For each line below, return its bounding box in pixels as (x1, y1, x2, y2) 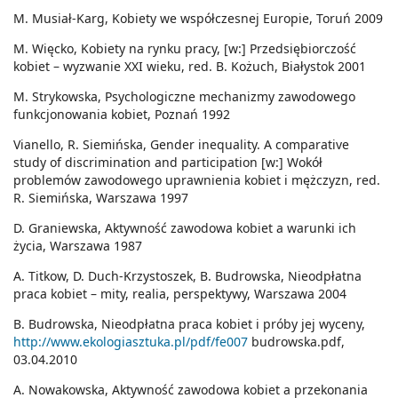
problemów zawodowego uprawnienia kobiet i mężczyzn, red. (13, 171, 380, 189)
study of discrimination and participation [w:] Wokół (13, 154, 322, 171)
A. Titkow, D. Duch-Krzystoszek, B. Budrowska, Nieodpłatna (13, 267, 362, 285)
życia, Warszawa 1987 (13, 237, 142, 255)
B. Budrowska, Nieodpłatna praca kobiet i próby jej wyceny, (13, 315, 365, 333)
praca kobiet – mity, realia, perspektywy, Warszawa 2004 (13, 285, 346, 303)
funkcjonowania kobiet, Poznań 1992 (13, 106, 230, 123)
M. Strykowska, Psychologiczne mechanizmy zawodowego (13, 88, 355, 106)
